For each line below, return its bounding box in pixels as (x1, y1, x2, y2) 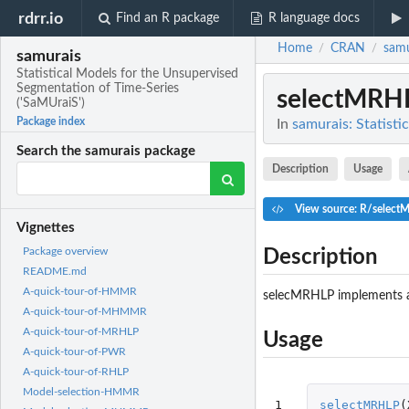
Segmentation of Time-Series (16, 82, 180, 96)
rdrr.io (18, 10, 64, 26)
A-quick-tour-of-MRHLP (23, 326, 139, 338)
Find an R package (116, 12, 220, 25)
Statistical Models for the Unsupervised (16, 68, 239, 81)
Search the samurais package (16, 144, 196, 159)
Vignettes (16, 221, 76, 236)
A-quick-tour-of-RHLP (23, 366, 129, 378)
